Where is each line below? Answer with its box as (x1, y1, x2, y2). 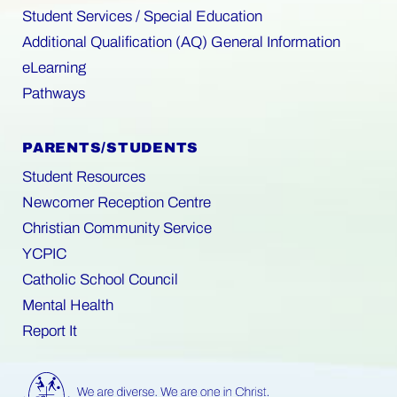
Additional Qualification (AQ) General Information (22, 33, 340, 51)
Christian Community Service (22, 219, 212, 237)
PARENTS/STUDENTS (22, 139, 198, 155)
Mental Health (22, 296, 113, 314)
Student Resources (22, 167, 145, 185)
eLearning (22, 58, 86, 76)
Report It (22, 322, 77, 339)
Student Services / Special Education (22, 7, 262, 25)
